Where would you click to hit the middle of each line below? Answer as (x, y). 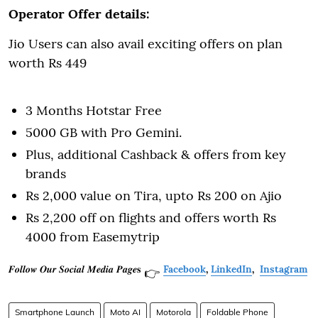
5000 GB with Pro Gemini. (104, 132)
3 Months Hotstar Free (95, 110)
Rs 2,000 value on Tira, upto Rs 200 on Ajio (154, 195)
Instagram (284, 269)
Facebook (185, 269)
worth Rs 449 (48, 62)
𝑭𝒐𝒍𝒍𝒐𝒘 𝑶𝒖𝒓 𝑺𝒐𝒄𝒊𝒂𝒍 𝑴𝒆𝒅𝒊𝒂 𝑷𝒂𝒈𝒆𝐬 (75, 269)
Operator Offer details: (79, 13)
